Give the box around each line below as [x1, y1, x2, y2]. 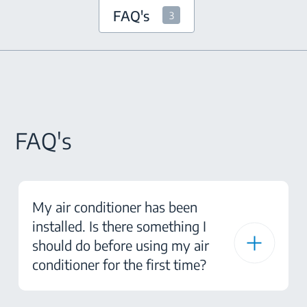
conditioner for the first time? [32, 256, 206, 273]
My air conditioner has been [32, 198, 197, 215]
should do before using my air [32, 236, 209, 254]
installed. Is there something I [32, 217, 206, 234]
